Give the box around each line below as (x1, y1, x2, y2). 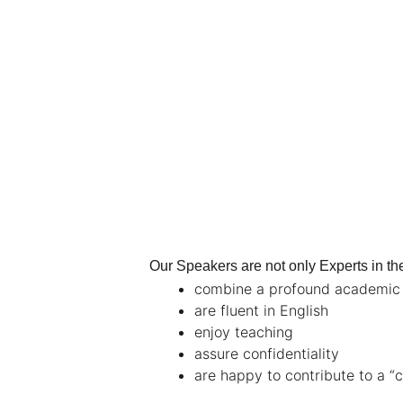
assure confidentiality (193, 345, 339, 363)
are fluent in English (193, 301, 328, 320)
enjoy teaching (193, 323, 293, 342)
